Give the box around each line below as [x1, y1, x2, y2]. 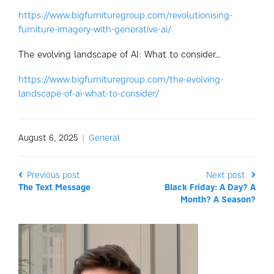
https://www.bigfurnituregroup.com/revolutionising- [18, 9, 232, 21]
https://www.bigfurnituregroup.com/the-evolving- [18, 73, 223, 85]
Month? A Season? [180, 194, 256, 205]
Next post [206, 169, 248, 180]
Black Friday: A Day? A [165, 182, 256, 193]
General [89, 132, 120, 143]
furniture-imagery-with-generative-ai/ [18, 23, 171, 35]
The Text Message [18, 182, 91, 193]
